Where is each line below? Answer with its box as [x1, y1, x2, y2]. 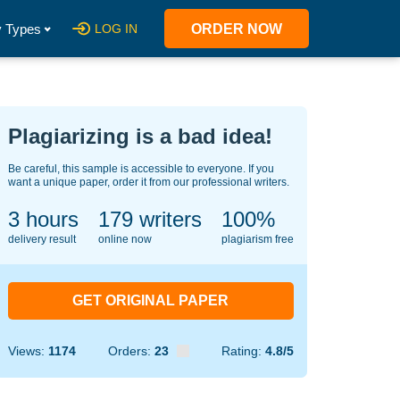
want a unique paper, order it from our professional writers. [7, 176, 289, 188]
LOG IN [95, 21, 137, 36]
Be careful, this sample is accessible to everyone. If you [7, 162, 274, 175]
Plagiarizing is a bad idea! [7, 124, 272, 148]
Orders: [107, 344, 154, 358]
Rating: [221, 344, 265, 358]
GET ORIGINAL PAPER [72, 293, 229, 308]
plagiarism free [221, 233, 294, 246]
